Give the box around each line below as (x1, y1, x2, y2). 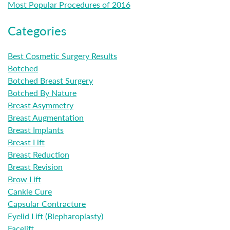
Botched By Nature (8, 87, 76, 99)
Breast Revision (8, 161, 63, 172)
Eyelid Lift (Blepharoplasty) (8, 210, 103, 222)
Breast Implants (8, 124, 64, 136)
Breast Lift (8, 136, 45, 148)
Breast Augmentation (8, 111, 84, 123)
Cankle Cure (8, 185, 52, 197)
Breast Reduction (8, 148, 69, 160)
